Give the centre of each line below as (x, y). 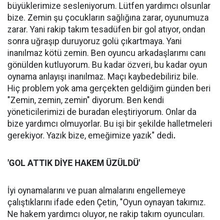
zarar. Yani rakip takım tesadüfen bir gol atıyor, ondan (106, 29)
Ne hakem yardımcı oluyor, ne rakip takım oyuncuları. (106, 214)
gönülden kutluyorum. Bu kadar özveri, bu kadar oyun (107, 65)
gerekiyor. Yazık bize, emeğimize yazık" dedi (90, 136)
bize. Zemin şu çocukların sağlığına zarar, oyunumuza (108, 18)
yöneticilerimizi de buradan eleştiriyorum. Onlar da (102, 112)
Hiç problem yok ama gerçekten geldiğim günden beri (109, 88)
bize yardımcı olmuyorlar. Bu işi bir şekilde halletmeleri (110, 124)
